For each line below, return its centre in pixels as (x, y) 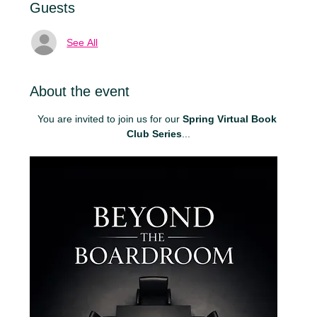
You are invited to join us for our (110, 119)
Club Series (154, 134)
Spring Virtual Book (231, 119)
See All (82, 42)
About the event (80, 91)
